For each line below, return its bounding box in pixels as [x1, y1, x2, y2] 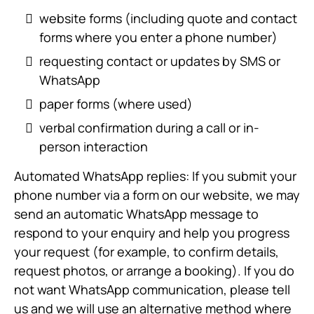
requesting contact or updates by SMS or [39, 53, 280, 69]
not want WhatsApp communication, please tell [14, 281, 290, 298]
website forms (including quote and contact [39, 10, 297, 27]
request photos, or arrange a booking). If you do [14, 262, 294, 279]
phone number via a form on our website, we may [14, 186, 300, 203]
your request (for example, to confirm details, [14, 243, 279, 260]
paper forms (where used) [39, 95, 193, 112]
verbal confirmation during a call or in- [39, 119, 259, 136]
